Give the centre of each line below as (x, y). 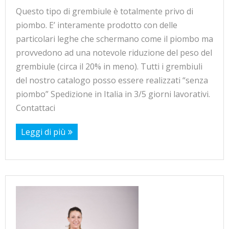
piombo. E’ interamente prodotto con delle (97, 25)
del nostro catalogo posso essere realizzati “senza (112, 81)
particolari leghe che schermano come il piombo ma (114, 39)
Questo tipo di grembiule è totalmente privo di (105, 12)
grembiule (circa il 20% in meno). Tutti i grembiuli (109, 67)
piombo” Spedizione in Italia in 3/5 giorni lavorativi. (113, 94)
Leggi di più (43, 132)
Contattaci (36, 108)
